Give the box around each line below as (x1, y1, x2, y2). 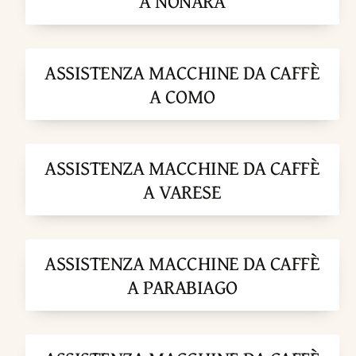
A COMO (149, 82, 215, 111)
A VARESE (143, 177, 222, 207)
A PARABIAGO (127, 273, 238, 302)
